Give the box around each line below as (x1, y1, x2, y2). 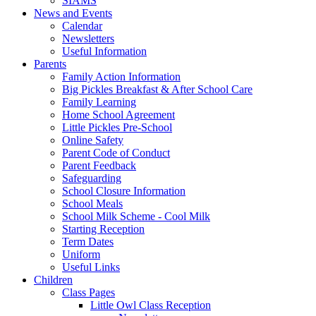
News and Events (34, 6, 112, 19)
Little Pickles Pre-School (62, 121, 172, 133)
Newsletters (62, 32, 114, 44)
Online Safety (62, 133, 123, 146)
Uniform (62, 248, 100, 260)
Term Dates (62, 235, 114, 248)
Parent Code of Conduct (62, 146, 170, 159)
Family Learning (62, 95, 136, 108)
